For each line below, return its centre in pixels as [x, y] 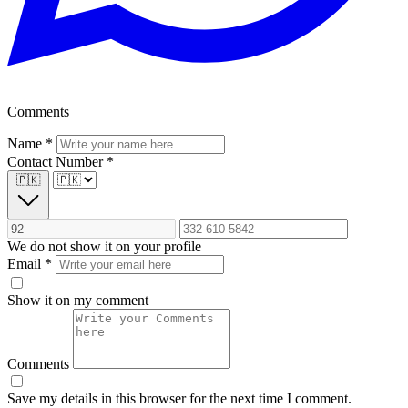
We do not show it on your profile [104, 247]
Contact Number [57, 162]
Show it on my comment [78, 301]
